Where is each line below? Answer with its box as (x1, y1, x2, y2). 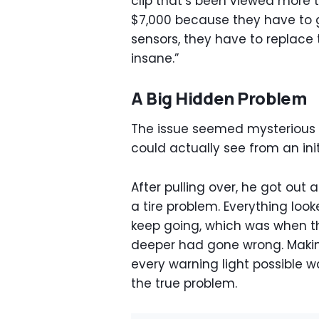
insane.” (131, 50, 179, 67)
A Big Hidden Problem (131, 86, 307, 110)
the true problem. (131, 275, 237, 292)
